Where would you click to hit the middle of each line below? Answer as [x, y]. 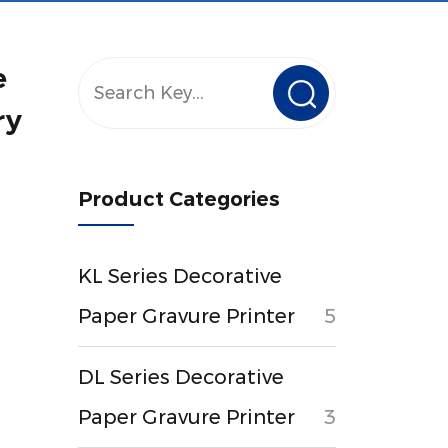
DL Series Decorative [181, 377]
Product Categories [179, 199]
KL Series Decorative [180, 276]
